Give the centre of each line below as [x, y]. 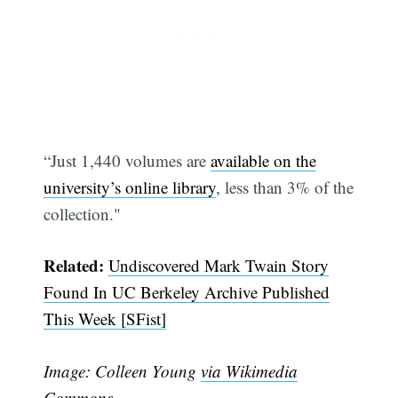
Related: [74, 266]
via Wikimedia [250, 370]
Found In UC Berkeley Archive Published [187, 292]
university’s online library [130, 187]
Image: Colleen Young [123, 370]
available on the [264, 160]
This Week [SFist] [105, 319]
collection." [83, 213]
